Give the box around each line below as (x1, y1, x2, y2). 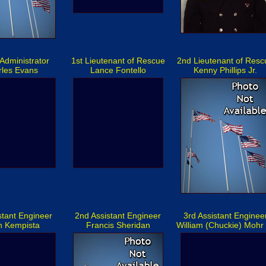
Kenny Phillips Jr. (194, 65, 257, 75)
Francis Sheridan (85, 220, 150, 230)
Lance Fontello (90, 65, 146, 75)
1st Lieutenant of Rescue (71, 56, 165, 65)
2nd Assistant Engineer (75, 211, 161, 220)
